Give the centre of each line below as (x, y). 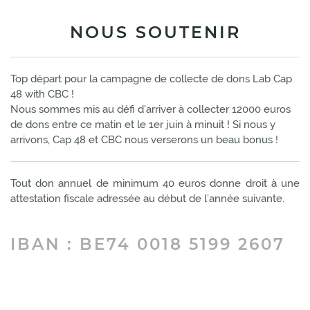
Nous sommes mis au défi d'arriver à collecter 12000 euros (151, 109)
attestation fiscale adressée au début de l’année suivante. (147, 199)
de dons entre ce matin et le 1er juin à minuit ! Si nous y (143, 125)
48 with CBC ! (42, 94)
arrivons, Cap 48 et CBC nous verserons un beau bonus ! (144, 140)
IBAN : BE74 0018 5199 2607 (148, 244)
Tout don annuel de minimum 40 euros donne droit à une (155, 183)
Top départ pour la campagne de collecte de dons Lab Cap (151, 79)
